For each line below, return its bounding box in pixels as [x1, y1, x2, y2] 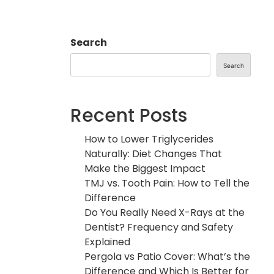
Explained [84, 235, 131, 249]
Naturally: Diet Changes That [84, 147, 223, 161]
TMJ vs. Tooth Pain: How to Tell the [84, 176, 250, 190]
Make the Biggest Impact [84, 161, 206, 176]
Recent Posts [70, 103, 188, 128]
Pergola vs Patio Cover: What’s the [84, 250, 251, 264]
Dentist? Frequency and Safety [84, 220, 234, 234]
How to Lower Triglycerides [84, 132, 214, 146]
